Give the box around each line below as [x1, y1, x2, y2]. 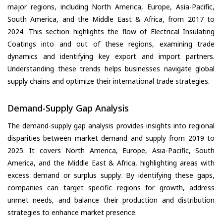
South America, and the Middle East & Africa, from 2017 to [7, 14, 215, 24]
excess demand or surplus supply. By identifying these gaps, [7, 170, 215, 180]
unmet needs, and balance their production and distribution [7, 195, 215, 205]
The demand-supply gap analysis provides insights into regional [7, 121, 215, 131]
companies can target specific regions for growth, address [7, 183, 215, 193]
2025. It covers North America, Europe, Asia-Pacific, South [7, 146, 215, 156]
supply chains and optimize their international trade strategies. [7, 76, 210, 86]
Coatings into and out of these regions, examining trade [7, 39, 215, 49]
